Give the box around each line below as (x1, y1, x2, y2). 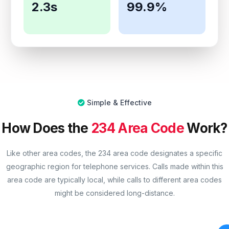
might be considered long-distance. (54, 189, 175, 198)
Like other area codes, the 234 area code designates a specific (7, 149, 222, 158)
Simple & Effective (86, 98, 152, 107)
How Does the (2, 120, 91, 136)
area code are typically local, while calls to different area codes (7, 175, 222, 185)
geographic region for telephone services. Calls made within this (6, 162, 223, 171)
